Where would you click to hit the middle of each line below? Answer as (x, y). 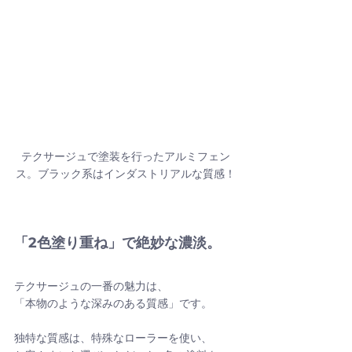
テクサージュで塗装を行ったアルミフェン (126, 157)
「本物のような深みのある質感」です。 (113, 304)
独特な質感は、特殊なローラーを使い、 (113, 338)
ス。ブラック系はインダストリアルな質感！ (126, 174)
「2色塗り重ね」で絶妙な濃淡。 (117, 242)
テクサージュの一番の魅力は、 (91, 286)
